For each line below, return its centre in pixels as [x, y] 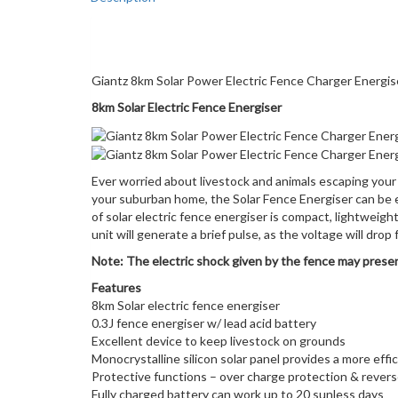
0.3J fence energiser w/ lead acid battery [204, 323]
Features [116, 288]
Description [161, 48]
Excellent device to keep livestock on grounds [219, 341]
